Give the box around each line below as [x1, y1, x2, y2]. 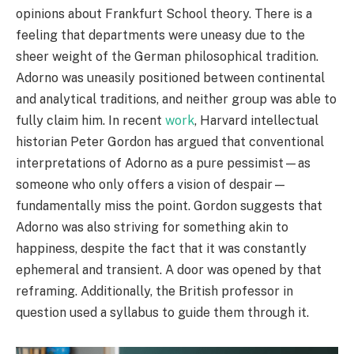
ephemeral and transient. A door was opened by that [16, 262, 322, 278]
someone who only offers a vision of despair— [16, 177, 287, 193]
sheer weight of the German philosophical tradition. [16, 49, 318, 65]
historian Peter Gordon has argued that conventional [16, 134, 324, 150]
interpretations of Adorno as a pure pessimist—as [16, 156, 311, 171]
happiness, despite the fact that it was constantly [16, 241, 307, 257]
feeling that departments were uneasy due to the [16, 28, 305, 43]
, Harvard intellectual [194, 113, 318, 129]
